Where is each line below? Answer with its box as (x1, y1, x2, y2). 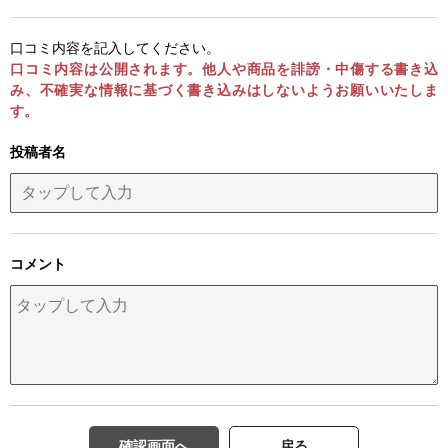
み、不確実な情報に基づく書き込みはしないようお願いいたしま (10, 82, 438, 98)
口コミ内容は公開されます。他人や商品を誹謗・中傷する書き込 (10, 61, 438, 77)
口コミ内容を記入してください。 (10, 40, 220, 56)
